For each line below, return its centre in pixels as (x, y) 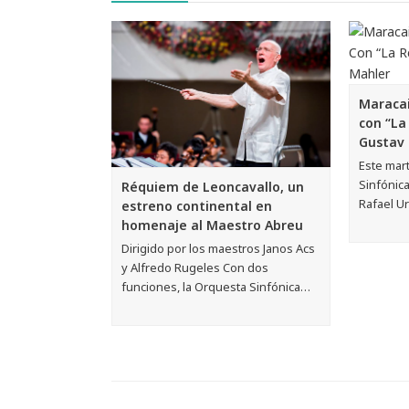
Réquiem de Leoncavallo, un (213, 186)
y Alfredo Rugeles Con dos (195, 267)
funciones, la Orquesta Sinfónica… (216, 286)
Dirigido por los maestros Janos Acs (218, 248)
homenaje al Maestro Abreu (212, 225)
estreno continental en (197, 205)
